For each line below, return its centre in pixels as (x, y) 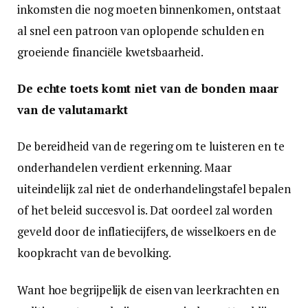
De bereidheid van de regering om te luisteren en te (151, 146)
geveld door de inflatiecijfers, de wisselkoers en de (147, 232)
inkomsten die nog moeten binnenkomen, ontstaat (150, 10)
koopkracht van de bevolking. (94, 253)
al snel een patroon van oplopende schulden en (141, 31)
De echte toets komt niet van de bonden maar (148, 89)
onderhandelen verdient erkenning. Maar (124, 168)
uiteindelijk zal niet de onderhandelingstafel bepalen (154, 189)
